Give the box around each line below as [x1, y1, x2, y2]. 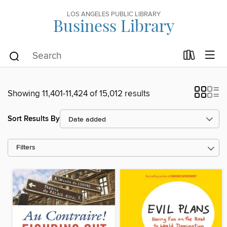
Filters [16, 143, 35, 152]
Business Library [53, 14, 174, 36]
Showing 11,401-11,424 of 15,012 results [8, 88, 150, 99]
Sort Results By [8, 113, 60, 124]
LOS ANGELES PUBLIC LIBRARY [66, 10, 161, 18]
